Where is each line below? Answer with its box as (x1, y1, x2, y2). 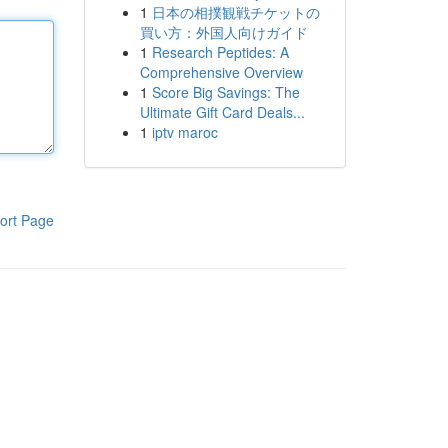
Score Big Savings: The (151, 82, 300, 102)
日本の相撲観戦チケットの (151, 2, 320, 22)
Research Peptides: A (151, 42, 289, 62)
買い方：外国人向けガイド (139, 22, 308, 42)
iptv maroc (151, 122, 218, 142)
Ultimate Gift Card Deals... (139, 102, 305, 122)
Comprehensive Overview (139, 62, 303, 82)
